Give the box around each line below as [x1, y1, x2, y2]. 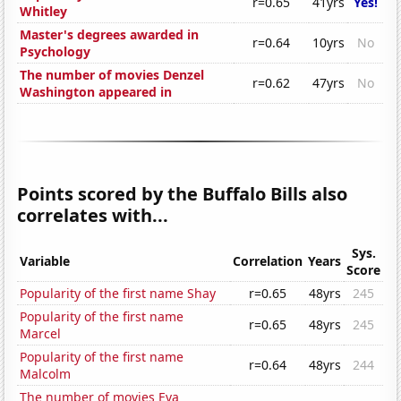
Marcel [20, 325, 62, 343]
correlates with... [17, 203, 169, 228]
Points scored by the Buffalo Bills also [17, 182, 348, 207]
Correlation [233, 252, 303, 270]
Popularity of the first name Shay [20, 285, 217, 303]
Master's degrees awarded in [20, 26, 200, 44]
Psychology [20, 43, 91, 61]
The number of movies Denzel [20, 66, 205, 84]
